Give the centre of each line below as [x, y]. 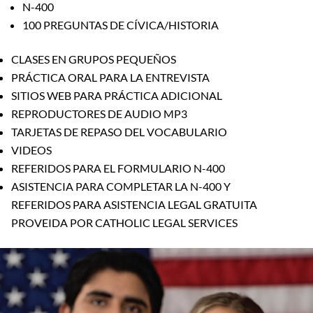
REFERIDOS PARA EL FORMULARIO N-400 [118, 168]
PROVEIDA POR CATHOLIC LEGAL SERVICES [124, 222]
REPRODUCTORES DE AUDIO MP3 [99, 113]
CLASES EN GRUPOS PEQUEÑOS [94, 59]
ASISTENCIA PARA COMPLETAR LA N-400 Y [121, 186]
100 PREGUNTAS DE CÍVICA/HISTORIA [121, 24]
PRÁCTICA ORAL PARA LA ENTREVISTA [110, 77]
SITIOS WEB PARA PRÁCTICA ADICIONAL [117, 95]
